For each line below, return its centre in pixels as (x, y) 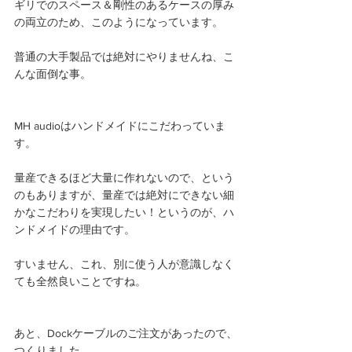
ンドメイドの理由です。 (75, 229)
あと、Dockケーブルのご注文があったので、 (126, 333)
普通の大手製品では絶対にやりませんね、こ (124, 56)
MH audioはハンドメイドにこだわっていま (120, 125)
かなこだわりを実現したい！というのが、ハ (124, 212)
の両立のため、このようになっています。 (119, 22)
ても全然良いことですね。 (80, 281)
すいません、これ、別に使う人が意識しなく (124, 264)
